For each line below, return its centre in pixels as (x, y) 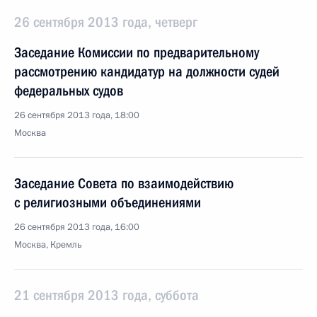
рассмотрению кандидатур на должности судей (147, 71)
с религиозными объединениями (108, 202)
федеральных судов (69, 91)
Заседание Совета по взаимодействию (124, 183)
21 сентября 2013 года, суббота (106, 295)
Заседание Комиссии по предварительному (137, 52)
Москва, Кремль (48, 245)
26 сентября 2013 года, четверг (106, 22)
